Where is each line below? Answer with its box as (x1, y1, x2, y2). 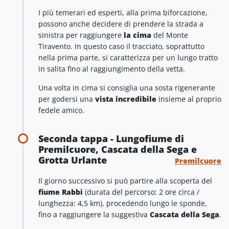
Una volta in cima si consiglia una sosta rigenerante (38, 82, 215, 93)
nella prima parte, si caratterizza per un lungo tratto (38, 53, 218, 63)
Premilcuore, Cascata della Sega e (38, 143, 197, 156)
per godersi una (38, 94, 95, 104)
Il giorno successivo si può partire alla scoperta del (38, 176, 212, 186)
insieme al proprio (156, 94, 221, 104)
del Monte (151, 30, 188, 40)
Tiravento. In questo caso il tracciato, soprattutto (38, 41, 204, 52)
